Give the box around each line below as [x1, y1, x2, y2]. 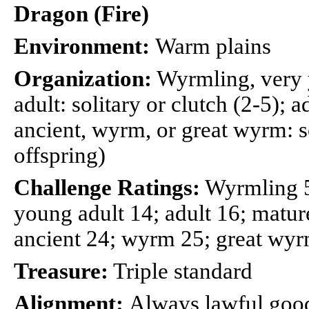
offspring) [14, 143, 106, 168]
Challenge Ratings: [14, 175, 200, 200]
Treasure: [14, 259, 108, 283]
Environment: [14, 34, 155, 59]
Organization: [14, 66, 152, 91]
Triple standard [108, 259, 252, 283]
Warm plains [155, 34, 271, 59]
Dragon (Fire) [14, 1, 149, 26]
